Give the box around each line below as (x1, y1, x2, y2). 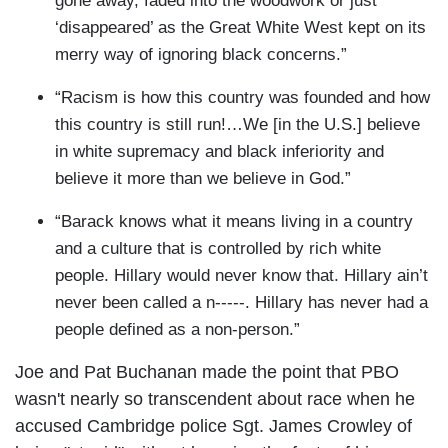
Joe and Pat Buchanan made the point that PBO (15, 362, 399, 383)
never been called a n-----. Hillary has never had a (55, 293, 428, 313)
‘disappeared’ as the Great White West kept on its (55, 18, 426, 38)
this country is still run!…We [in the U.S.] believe (55, 115, 420, 135)
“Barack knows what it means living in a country (55, 212, 413, 232)
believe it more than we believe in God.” (55, 169, 351, 189)
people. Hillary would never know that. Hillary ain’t (55, 266, 428, 286)
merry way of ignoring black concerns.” (55, 45, 347, 65)
